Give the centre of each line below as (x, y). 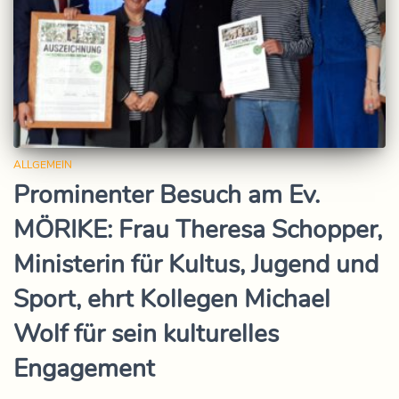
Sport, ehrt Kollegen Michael (172, 299)
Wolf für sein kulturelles (146, 334)
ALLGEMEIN (43, 164)
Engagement (84, 368)
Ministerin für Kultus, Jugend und (196, 264)
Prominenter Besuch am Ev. (167, 195)
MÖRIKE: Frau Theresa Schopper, (198, 229)
